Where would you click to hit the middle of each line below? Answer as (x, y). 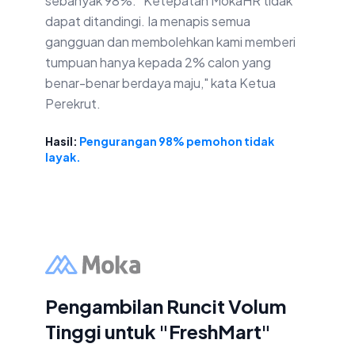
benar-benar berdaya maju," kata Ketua (160, 83)
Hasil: (62, 141)
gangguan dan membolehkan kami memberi (170, 42)
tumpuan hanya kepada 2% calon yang (158, 63)
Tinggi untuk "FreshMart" (158, 332)
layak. (63, 157)
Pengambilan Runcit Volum (166, 306)
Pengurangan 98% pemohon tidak (177, 141)
